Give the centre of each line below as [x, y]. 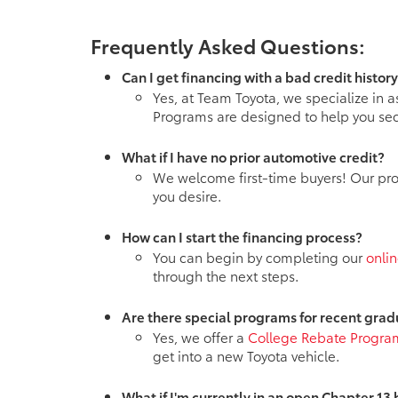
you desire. [187, 195]
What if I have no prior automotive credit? [253, 156]
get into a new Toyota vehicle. [246, 355]
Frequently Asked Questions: [228, 45]
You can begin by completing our [259, 256]
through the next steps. [226, 275]
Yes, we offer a [200, 336]
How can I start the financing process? [242, 236]
